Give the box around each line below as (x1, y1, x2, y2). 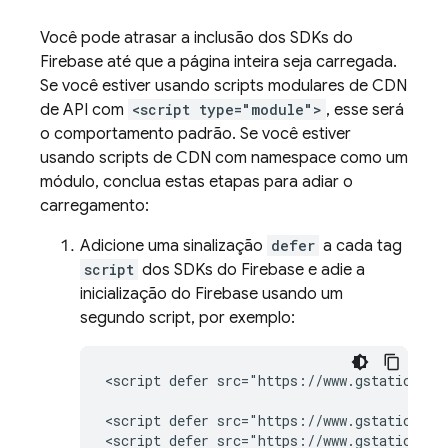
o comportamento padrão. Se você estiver (40, 124, 351, 144)
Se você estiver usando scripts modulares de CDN (40, 76, 407, 96)
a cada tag (319, 236, 402, 256)
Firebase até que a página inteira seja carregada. (40, 52, 397, 72)
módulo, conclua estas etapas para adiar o (40, 172, 353, 192)
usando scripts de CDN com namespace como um (40, 148, 408, 168)
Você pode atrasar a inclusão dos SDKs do (40, 28, 353, 48)
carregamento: (40, 196, 149, 216)
